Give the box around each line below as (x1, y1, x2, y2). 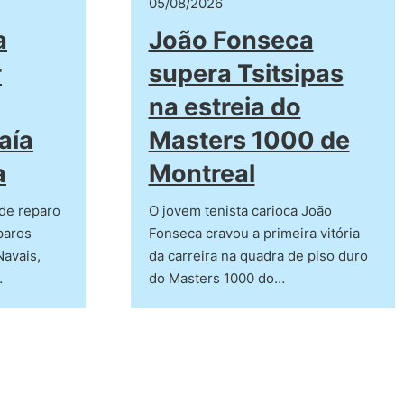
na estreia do (148, 92, 301, 123)
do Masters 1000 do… (148, 270, 285, 288)
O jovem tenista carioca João (148, 202, 332, 220)
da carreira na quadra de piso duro (148, 247, 368, 265)
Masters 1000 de (148, 125, 350, 156)
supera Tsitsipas (148, 59, 344, 89)
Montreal (148, 159, 255, 189)
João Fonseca (148, 25, 314, 56)
